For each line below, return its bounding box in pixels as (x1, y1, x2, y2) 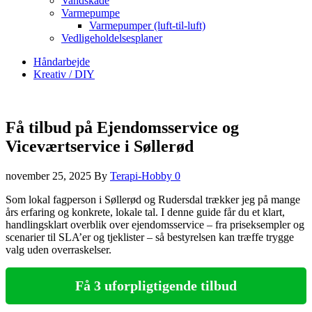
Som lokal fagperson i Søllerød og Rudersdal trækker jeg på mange (6, 193, 300, 205)
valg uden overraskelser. (6, 243, 111, 256)
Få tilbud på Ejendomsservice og (6, 118, 239, 136)
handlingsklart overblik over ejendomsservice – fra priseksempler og (6, 218, 304, 231)
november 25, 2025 (6, 169, 94, 182)
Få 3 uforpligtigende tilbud (75, 278, 237, 294)
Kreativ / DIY (33, 68, 95, 80)
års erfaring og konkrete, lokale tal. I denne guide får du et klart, (6, 205, 285, 218)
